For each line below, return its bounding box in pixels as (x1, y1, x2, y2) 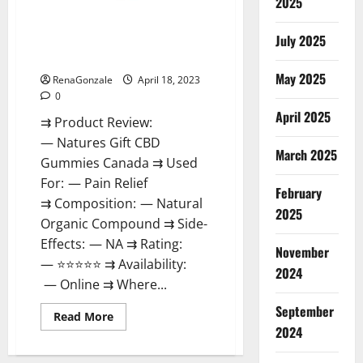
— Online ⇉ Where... (41, 275, 167, 293)
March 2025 (275, 145, 337, 164)
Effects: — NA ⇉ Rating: (41, 234, 182, 253)
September (275, 301, 334, 321)
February (275, 183, 322, 203)
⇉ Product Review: (41, 113, 153, 131)
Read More (53, 308, 113, 324)
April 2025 (275, 107, 331, 126)
